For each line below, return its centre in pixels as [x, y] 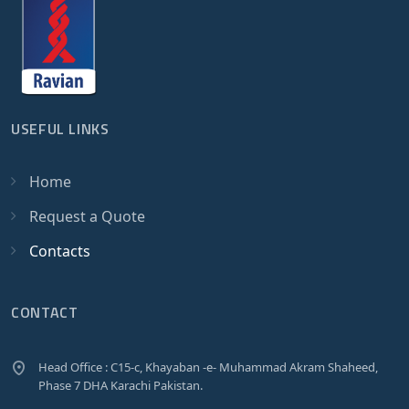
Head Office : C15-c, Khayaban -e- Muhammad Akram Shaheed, [208, 367]
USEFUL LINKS [60, 129]
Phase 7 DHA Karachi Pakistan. [121, 386]
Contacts [60, 252]
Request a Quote [87, 217]
